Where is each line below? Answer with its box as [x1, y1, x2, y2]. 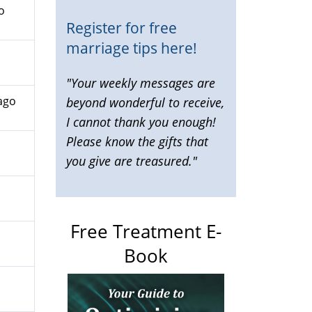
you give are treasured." [66, 153, 197, 169]
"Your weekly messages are [66, 75, 215, 91]
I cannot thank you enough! [66, 114, 216, 130]
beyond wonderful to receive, [66, 94, 224, 111]
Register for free [66, 17, 177, 38]
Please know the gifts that [66, 133, 208, 150]
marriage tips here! [66, 37, 197, 58]
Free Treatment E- [70, 219, 221, 244]
